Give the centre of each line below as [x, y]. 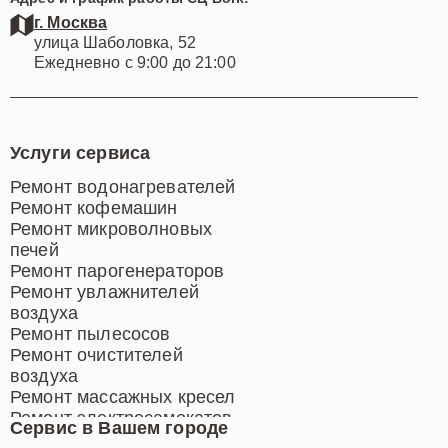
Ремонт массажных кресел [123, 396]
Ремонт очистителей [96, 354]
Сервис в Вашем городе [119, 427]
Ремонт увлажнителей [104, 291]
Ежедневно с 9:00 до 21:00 [135, 62]
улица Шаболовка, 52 [115, 42]
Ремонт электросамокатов [121, 417]
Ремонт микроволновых [111, 228]
